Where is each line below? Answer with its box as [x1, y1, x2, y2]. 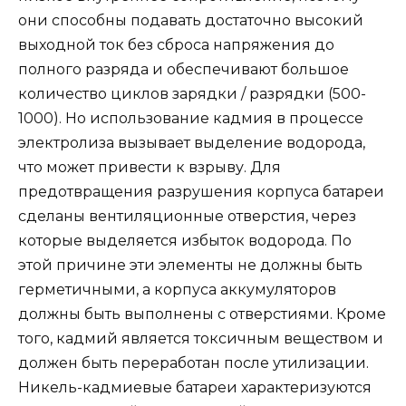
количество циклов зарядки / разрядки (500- [18, 84, 366, 102]
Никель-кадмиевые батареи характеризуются [18, 378, 372, 396]
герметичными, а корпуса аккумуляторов [18, 280, 336, 298]
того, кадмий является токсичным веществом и [18, 329, 383, 347]
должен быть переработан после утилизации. [18, 353, 369, 372]
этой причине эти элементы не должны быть [18, 256, 362, 274]
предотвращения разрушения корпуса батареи [18, 182, 384, 200]
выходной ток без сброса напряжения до [18, 35, 334, 53]
